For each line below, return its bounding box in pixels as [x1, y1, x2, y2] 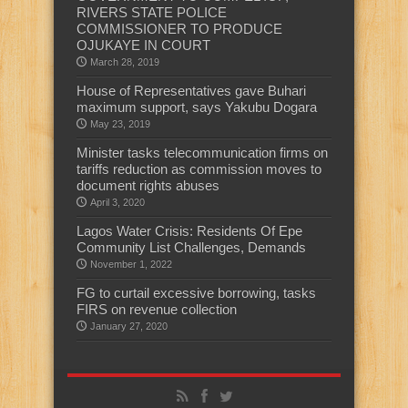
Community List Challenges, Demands [76, 240, 306, 256]
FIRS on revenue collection [76, 301, 237, 318]
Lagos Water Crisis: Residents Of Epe [76, 223, 302, 240]
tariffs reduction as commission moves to [76, 161, 321, 178]
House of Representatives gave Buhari [76, 83, 306, 99]
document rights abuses [76, 178, 219, 194]
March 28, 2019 [90, 56, 159, 68]
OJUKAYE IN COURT [76, 37, 210, 54]
